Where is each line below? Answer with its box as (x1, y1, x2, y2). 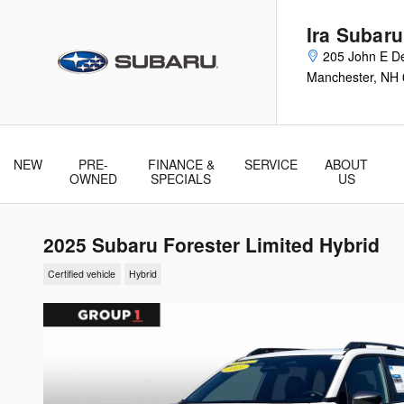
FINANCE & (147, 155, 215, 173)
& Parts (250, 169, 292, 187)
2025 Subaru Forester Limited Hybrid (43, 231, 380, 258)
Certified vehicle (48, 267, 116, 281)
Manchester (307, 68, 373, 86)
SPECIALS (151, 170, 211, 188)
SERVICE (244, 155, 298, 173)
